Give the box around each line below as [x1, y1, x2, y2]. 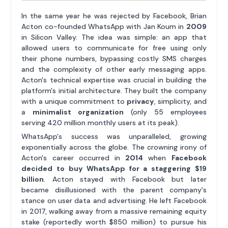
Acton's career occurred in [21, 153, 126, 162]
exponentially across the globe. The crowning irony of [21, 142, 207, 152]
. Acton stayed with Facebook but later [44, 175, 207, 184]
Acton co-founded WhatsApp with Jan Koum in [21, 22, 186, 31]
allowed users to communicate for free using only [21, 43, 207, 52]
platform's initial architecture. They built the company [21, 86, 207, 95]
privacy [127, 97, 155, 106]
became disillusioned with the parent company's [21, 185, 207, 194]
